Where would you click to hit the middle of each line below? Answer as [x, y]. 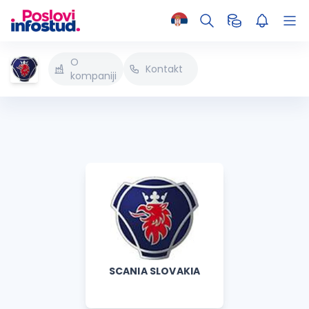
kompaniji [93, 76]
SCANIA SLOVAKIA [154, 271]
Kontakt [164, 69]
